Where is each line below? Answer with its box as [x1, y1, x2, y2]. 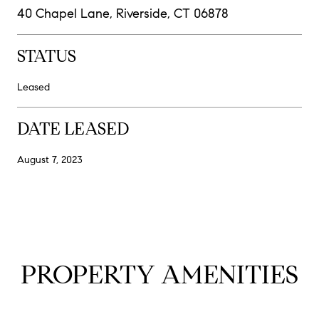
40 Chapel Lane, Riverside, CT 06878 [17, 5, 229, 21]
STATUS [17, 45, 76, 67]
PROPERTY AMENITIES [21, 258, 298, 291]
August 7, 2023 [17, 153, 83, 166]
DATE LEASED [17, 117, 129, 140]
